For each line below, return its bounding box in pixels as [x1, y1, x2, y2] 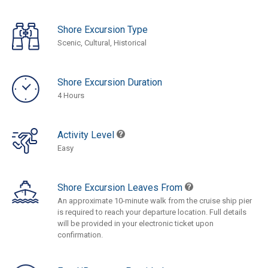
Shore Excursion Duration [57, 76, 162, 88]
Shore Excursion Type [57, 23, 148, 35]
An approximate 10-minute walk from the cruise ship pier [57, 196, 252, 205]
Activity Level [57, 129, 117, 141]
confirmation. [57, 230, 103, 239]
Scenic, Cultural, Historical [57, 38, 147, 47]
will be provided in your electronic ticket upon [57, 218, 214, 228]
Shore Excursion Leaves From [57, 181, 185, 193]
